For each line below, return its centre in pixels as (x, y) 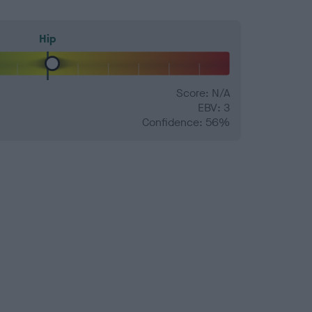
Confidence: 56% (186, 123)
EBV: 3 (214, 108)
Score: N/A (203, 93)
